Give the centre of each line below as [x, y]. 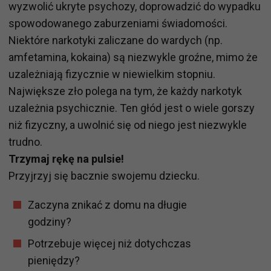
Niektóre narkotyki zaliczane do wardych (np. [116, 40]
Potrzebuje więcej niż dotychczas [109, 243]
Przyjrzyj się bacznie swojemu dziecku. [104, 175]
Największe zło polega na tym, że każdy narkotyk [125, 91]
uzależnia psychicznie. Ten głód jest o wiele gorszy [132, 108]
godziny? [50, 221]
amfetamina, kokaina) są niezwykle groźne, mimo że [133, 57]
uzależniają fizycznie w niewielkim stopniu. [112, 74]
